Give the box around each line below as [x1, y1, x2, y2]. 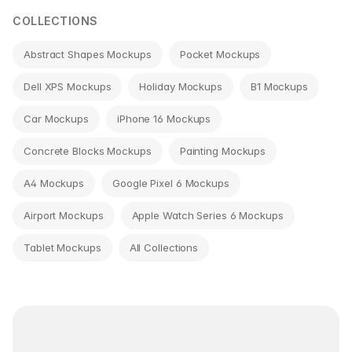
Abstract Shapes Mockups [24, 47, 152, 60]
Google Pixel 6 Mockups [112, 176, 229, 189]
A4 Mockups [24, 176, 84, 189]
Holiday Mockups [139, 79, 222, 93]
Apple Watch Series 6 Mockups [131, 208, 284, 222]
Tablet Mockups [24, 240, 101, 254]
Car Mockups [24, 112, 89, 125]
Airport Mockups [24, 208, 104, 222]
